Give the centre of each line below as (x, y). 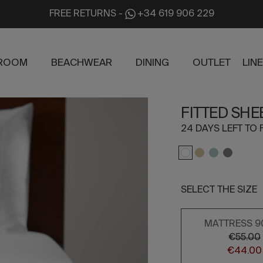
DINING (153, 63)
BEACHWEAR (82, 63)
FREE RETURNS (82, 14)
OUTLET (212, 63)
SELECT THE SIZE (219, 190)
